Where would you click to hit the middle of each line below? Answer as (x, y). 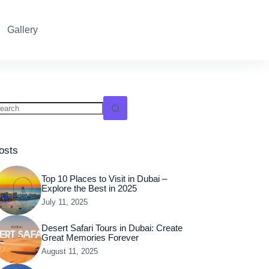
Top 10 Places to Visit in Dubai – (104, 179)
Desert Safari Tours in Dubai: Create (112, 228)
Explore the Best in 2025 (89, 188)
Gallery (22, 30)
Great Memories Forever (90, 237)
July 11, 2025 (64, 202)
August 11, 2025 (69, 251)
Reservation (153, 30)
